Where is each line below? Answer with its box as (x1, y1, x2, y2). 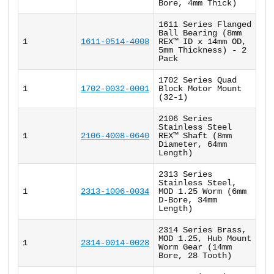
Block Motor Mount (158, 84, 242, 94)
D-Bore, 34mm (158, 195, 217, 206)
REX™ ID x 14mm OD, (158, 37, 246, 47)
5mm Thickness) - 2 (158, 45, 246, 56)
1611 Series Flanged (158, 20, 251, 30)
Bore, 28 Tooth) (158, 251, 232, 261)
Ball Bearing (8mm (158, 28, 242, 39)
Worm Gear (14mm (158, 242, 232, 253)
